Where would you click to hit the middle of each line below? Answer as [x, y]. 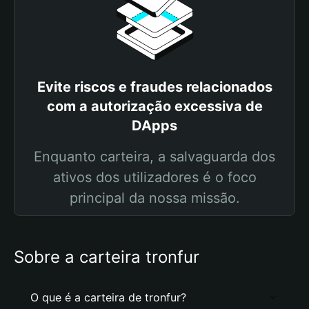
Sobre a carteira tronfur [107, 257]
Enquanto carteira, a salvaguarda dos [154, 157]
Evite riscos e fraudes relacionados [154, 87]
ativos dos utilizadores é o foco [154, 177]
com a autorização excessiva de [154, 106]
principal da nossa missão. [154, 198]
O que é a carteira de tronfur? [108, 297]
